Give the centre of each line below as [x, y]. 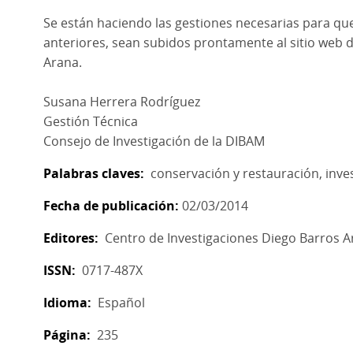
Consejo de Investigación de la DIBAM [154, 141]
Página [65, 335]
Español [122, 303]
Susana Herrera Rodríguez [122, 102]
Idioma [66, 303]
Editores [69, 238]
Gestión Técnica [91, 121]
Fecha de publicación [110, 206]
